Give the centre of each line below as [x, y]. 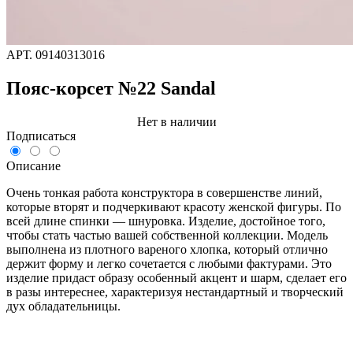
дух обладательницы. [63, 306]
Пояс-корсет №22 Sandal [111, 88]
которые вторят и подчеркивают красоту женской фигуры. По [174, 206]
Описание [33, 165]
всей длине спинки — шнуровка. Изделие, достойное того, [166, 221]
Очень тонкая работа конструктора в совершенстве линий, [164, 192]
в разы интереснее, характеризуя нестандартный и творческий [175, 292]
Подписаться [41, 136]
